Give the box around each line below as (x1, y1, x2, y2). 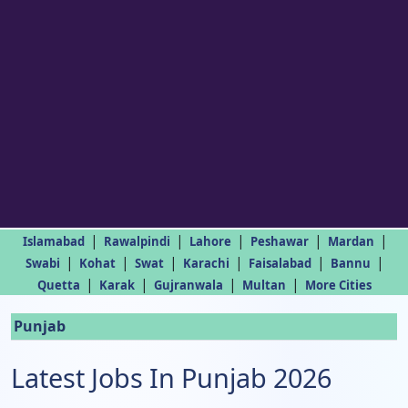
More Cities (304, 277, 372, 293)
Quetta (36, 277, 80, 293)
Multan (241, 277, 286, 293)
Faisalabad (249, 255, 311, 271)
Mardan (327, 233, 374, 250)
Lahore (189, 233, 231, 250)
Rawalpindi (103, 233, 170, 250)
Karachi (183, 255, 229, 271)
